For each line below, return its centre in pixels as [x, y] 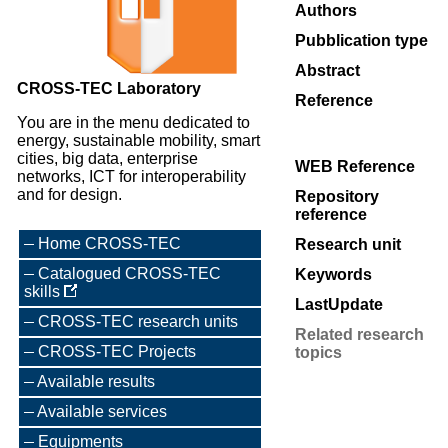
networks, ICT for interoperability [131, 176]
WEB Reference [355, 166]
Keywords [333, 274]
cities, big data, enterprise [107, 158]
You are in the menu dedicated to [133, 122]
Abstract [327, 70]
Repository [337, 196]
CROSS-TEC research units [138, 321]
